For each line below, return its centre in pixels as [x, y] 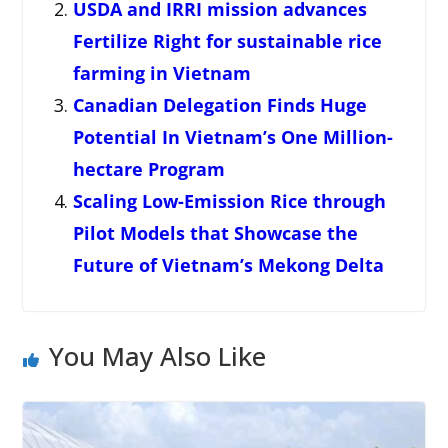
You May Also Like [157, 356]
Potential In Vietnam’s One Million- [232, 137]
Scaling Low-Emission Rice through [229, 201]
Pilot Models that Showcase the [215, 233]
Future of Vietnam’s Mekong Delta [228, 265]
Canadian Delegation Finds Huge [219, 105]
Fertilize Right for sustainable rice [227, 41]
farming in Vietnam [161, 73]
